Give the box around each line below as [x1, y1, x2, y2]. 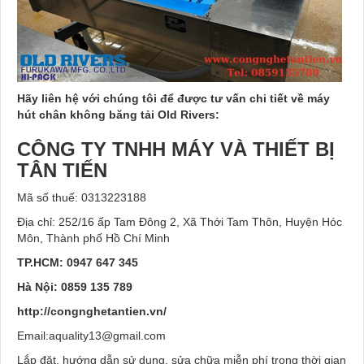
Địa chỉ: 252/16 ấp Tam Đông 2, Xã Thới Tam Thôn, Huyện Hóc [17, 215, 342, 229]
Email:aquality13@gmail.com [17, 329, 166, 343]
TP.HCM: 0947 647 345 [17, 256, 138, 270]
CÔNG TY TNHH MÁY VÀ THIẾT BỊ [17, 138, 335, 161]
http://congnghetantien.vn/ [17, 305, 167, 318]
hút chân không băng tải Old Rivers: [17, 108, 219, 122]
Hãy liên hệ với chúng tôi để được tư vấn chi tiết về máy [17, 92, 330, 106]
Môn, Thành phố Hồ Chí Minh [17, 232, 170, 245]
